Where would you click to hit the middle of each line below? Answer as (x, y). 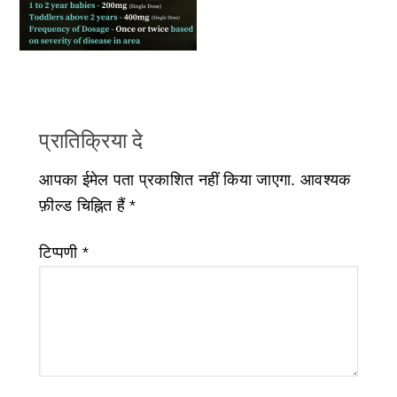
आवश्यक (325, 180)
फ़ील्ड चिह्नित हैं (85, 206)
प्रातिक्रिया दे (91, 141)
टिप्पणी (61, 253)
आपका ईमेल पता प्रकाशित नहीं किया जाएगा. (167, 180)
